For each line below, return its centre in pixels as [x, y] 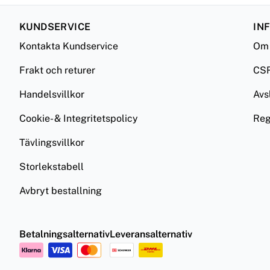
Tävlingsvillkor [52, 143]
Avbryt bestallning [61, 191]
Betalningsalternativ [64, 234]
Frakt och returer [57, 70]
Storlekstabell [52, 167]
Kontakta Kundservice [69, 46]
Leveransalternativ [151, 234]
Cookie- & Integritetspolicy [79, 118]
